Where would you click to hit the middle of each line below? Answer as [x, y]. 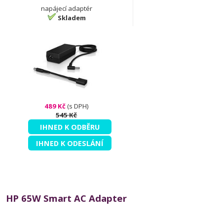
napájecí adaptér [66, 8]
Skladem [72, 18]
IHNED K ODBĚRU [70, 127]
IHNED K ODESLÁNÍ [70, 143]
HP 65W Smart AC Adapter [67, 198]
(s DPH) [77, 106]
